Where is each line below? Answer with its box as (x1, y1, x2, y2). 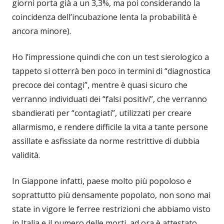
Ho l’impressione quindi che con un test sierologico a (12, 51, 209, 63)
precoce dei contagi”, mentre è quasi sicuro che (12, 79, 187, 91)
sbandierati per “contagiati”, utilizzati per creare (12, 107, 191, 119)
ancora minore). (12, 25, 71, 37)
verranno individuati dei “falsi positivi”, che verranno (12, 93, 207, 105)
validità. (12, 149, 40, 161)
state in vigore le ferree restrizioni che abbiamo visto (12, 203, 210, 215)
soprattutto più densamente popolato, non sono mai (12, 189, 210, 201)
